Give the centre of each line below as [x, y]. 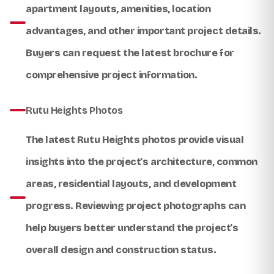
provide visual [210, 139]
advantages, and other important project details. [143, 31]
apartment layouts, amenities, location [118, 9]
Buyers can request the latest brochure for [130, 53]
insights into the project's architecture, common [142, 161]
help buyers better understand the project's [132, 228]
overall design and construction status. [121, 250]
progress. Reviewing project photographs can [136, 206]
